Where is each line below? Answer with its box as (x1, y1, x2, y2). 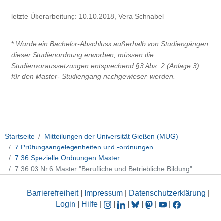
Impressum (84, 189, 123, 198)
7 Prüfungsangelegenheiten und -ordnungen (15, 143, 153, 151)
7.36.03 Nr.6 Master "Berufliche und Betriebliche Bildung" (15, 164, 192, 173)
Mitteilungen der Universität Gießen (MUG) (44, 132, 178, 140)
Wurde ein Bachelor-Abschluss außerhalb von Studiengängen (16, 40, 209, 48)
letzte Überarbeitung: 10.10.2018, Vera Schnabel (11, 12, 164, 20)
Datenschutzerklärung (129, 189, 206, 198)
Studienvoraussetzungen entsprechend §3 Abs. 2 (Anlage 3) (11, 62, 200, 70)
